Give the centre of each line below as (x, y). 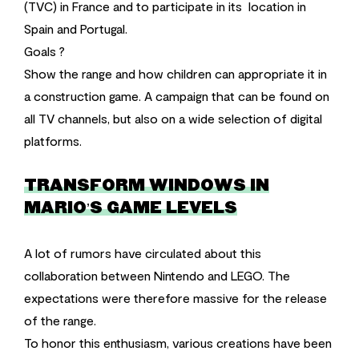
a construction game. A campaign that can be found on (177, 95)
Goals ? (44, 50)
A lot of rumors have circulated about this (143, 252)
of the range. (60, 320)
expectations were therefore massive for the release (175, 297)
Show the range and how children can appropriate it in (175, 73)
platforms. (53, 140)
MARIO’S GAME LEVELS (131, 208)
